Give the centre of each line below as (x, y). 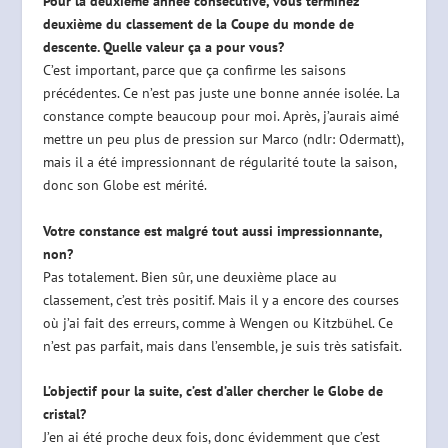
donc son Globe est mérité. (124, 185)
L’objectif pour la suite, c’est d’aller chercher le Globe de (212, 391)
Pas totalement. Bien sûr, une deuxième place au (189, 276)
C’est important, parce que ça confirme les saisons (194, 70)
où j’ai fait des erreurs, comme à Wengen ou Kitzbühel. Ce (217, 322)
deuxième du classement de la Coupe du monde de (198, 24)
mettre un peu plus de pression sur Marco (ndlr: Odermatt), (222, 139)
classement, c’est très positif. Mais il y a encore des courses (220, 299)
